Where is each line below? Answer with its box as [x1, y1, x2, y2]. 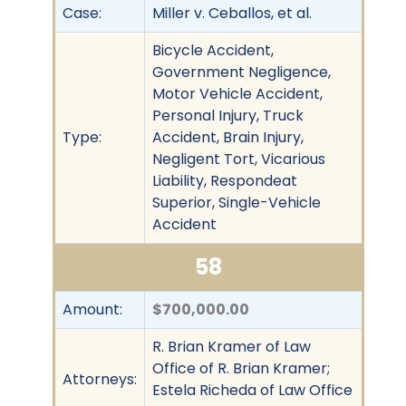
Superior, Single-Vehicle [152, 191, 321, 213]
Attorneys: [63, 368, 137, 390]
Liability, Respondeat [152, 169, 297, 191]
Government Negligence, [152, 61, 331, 82]
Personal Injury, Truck [152, 104, 304, 126]
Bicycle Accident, [152, 39, 274, 61]
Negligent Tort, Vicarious [152, 148, 325, 169]
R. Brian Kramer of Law [152, 335, 311, 357]
